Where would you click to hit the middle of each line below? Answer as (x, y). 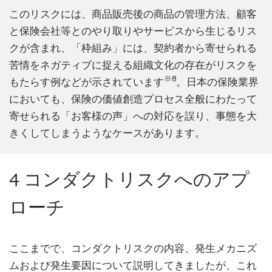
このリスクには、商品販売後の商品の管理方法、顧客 (133, 14)
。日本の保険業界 (217, 82)
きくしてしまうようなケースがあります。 (107, 133)
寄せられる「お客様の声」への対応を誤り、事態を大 (133, 116)
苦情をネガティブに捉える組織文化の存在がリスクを (133, 65)
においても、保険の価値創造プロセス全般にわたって (133, 99)
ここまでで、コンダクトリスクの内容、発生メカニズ (133, 248)
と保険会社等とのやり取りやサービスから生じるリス (133, 31)
